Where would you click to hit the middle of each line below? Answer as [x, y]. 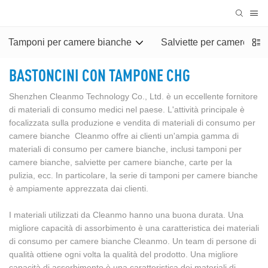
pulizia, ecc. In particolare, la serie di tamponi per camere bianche [133, 176]
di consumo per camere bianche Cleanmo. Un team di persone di [133, 241]
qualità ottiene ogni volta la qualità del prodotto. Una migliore [124, 255]
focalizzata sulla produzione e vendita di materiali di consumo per [132, 123]
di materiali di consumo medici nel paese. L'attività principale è [127, 110]
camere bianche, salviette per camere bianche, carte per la [121, 162]
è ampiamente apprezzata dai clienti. [79, 189]
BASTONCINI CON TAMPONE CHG [100, 75]
